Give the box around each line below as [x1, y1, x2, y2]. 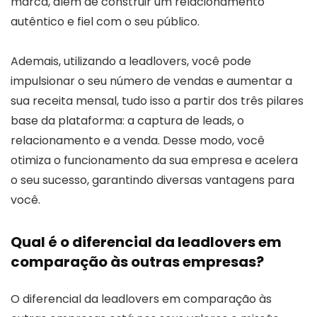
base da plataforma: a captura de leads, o [11, 112, 244, 129]
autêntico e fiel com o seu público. [11, 13, 200, 30]
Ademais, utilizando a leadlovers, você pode [11, 52, 251, 69]
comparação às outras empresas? [11, 251, 264, 272]
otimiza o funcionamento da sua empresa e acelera [11, 151, 298, 168]
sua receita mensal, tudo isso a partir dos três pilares [11, 92, 304, 109]
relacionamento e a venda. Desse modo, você [11, 132, 265, 149]
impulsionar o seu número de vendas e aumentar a [11, 72, 292, 89]
